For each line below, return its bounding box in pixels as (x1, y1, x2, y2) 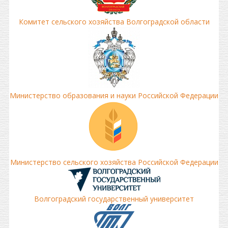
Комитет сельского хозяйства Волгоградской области (18, 17, 210, 26)
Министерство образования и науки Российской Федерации (10, 91, 218, 100)
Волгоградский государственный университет (34, 194, 194, 204)
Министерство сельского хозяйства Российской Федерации (10, 157, 218, 167)
